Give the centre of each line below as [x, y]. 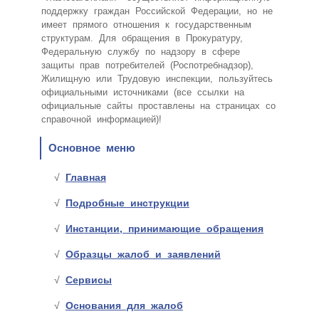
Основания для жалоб [124, 305]
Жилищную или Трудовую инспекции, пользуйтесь [157, 78]
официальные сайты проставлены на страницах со [158, 105]
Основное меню [92, 147]
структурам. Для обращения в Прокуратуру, [142, 38]
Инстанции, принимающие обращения [164, 228]
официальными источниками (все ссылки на [143, 92]
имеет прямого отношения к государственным [146, 24]
